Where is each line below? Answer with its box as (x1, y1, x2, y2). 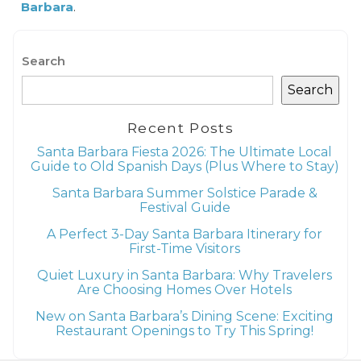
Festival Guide (139, 199, 230, 215)
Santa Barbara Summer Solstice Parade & (52, 185, 317, 201)
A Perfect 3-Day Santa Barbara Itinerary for (47, 226, 322, 242)
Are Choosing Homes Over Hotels (77, 281, 292, 297)
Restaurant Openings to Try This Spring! (56, 322, 313, 338)
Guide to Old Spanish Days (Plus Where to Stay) (30, 158, 339, 174)
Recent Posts (127, 119, 234, 137)
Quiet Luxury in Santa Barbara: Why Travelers (37, 267, 332, 283)
